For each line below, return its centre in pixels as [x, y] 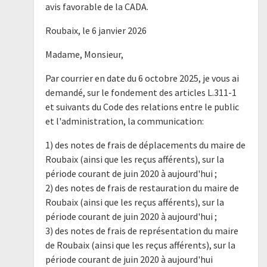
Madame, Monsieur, [84, 54]
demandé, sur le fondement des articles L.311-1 [141, 92]
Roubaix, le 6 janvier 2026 [96, 30]
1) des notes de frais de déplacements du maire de [145, 145]
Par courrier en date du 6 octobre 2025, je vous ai [142, 78]
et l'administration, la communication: [124, 121]
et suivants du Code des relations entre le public [142, 106]
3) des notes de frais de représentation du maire [142, 230]
